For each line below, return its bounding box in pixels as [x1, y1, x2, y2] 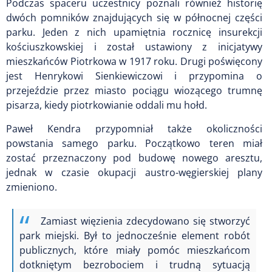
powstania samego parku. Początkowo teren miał [6, 137, 262, 151]
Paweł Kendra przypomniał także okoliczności [6, 122, 262, 136]
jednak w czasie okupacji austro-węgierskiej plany [6, 166, 262, 180]
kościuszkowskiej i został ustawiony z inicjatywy [6, 40, 262, 54]
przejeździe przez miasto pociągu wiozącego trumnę [6, 84, 262, 98]
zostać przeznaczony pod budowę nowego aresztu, [6, 151, 262, 165]
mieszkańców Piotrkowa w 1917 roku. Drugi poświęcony [6, 55, 262, 69]
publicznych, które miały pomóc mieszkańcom [19, 243, 250, 257]
